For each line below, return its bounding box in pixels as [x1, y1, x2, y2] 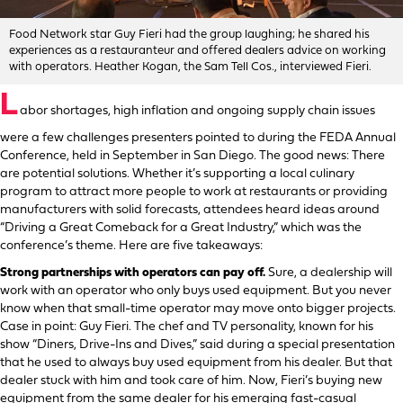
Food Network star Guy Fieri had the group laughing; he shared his [9, 28, 370, 40]
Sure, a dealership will [265, 265, 392, 280]
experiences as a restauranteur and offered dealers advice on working [9, 44, 386, 57]
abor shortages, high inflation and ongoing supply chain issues [20, 103, 375, 118]
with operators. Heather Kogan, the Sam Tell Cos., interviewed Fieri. [9, 60, 372, 73]
